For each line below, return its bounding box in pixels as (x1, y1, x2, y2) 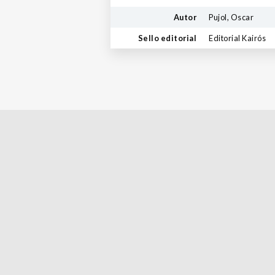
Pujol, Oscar (209, 12, 254, 22)
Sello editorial (137, 33, 196, 43)
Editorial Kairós (209, 33, 266, 43)
